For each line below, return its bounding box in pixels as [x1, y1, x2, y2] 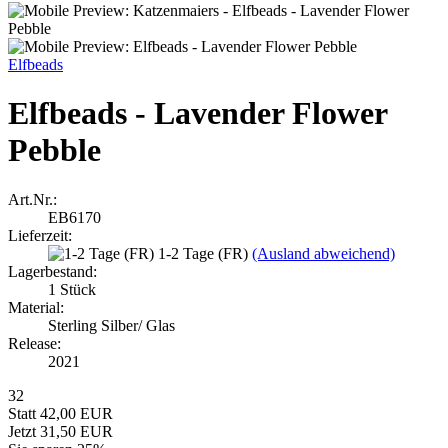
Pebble [8, 132, 101, 169]
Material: [8, 298, 64, 316]
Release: [8, 334, 61, 352]
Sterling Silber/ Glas [48, 316, 175, 334]
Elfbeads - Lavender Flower [8, 95, 387, 132]
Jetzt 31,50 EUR [8, 422, 113, 440]
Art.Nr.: [8, 190, 57, 208]
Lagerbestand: [8, 262, 97, 280]
